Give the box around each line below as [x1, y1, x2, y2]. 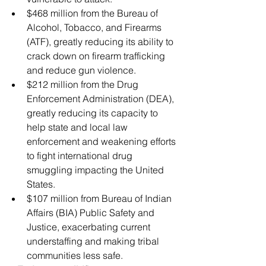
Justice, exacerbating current [27, 220, 153, 233]
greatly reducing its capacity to [27, 106, 160, 119]
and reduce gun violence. [27, 64, 136, 76]
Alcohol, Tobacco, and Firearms [27, 21, 164, 33]
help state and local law [27, 121, 130, 133]
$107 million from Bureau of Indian [27, 192, 174, 204]
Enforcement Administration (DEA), [27, 92, 176, 104]
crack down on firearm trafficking [27, 49, 167, 62]
